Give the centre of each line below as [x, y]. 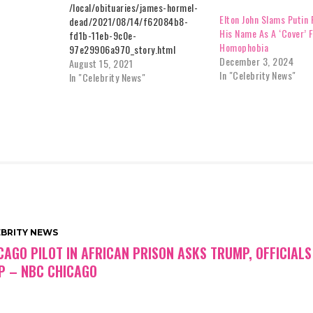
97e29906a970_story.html [122, 50]
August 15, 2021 [101, 64]
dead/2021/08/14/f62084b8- [129, 22]
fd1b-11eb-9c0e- [103, 36]
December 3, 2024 [257, 61]
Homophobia [244, 48]
